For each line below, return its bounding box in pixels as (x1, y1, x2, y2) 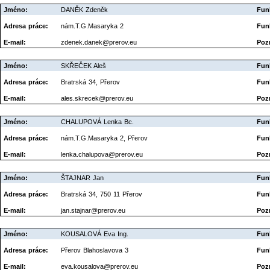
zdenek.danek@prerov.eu (61, 38, 137, 46)
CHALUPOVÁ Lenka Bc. (61, 118, 134, 125)
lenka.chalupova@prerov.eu (61, 150, 143, 158)
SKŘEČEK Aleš (61, 61, 106, 69)
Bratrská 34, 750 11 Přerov (61, 190, 142, 198)
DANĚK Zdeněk (61, 5, 108, 13)
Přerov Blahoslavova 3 (61, 246, 128, 254)
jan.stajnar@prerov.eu (61, 206, 125, 214)
